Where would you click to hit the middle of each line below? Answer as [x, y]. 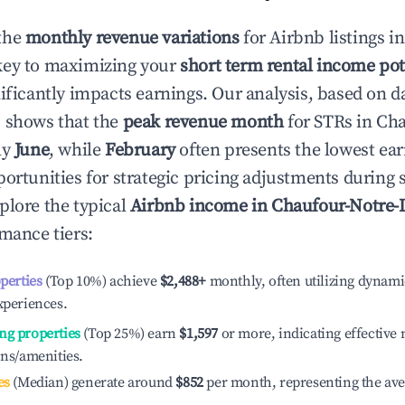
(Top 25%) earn [128, 334]
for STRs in [330, 122]
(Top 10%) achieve [99, 281]
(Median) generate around [91, 382]
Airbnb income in [201, 207]
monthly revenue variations [132, 38]
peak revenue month [203, 122]
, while [77, 151]
